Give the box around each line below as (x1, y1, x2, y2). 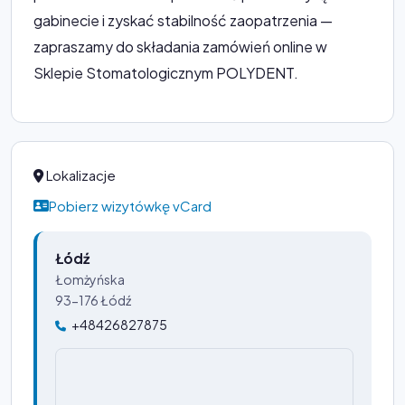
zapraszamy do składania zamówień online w (33, 36, 327, 56)
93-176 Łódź (55, 292, 131, 309)
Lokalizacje (43, 165, 116, 184)
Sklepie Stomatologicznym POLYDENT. (33, 62, 298, 82)
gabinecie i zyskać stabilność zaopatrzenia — (33, 10, 333, 30)
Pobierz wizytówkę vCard (49, 196, 212, 214)
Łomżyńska (55, 271, 125, 288)
